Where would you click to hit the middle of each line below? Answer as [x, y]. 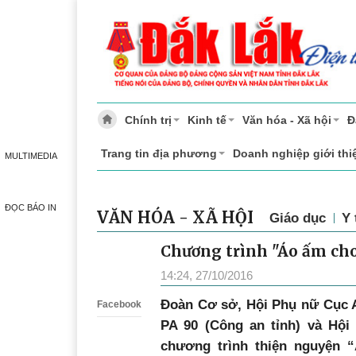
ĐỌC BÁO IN [31, 207]
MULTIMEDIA [31, 156]
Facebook [119, 305]
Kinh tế [207, 120]
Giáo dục [298, 218]
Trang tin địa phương [159, 154]
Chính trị [148, 120]
